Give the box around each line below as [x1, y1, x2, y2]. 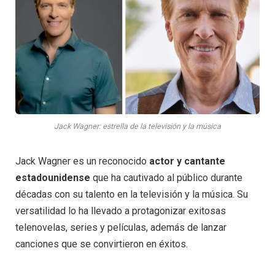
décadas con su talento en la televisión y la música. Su [15, 188, 248, 201]
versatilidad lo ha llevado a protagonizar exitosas [15, 205, 226, 217]
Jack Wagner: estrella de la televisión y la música [54, 122, 221, 131]
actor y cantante [149, 155, 225, 168]
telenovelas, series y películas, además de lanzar [15, 222, 227, 234]
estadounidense [15, 172, 90, 184]
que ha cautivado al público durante [90, 172, 242, 184]
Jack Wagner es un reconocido [15, 155, 149, 168]
